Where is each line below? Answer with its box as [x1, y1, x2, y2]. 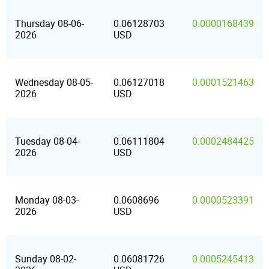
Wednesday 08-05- [15, 77, 93, 88]
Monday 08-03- [15, 195, 79, 206]
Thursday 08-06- [15, 18, 84, 29]
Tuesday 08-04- [15, 136, 80, 147]
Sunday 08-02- [15, 253, 76, 265]
